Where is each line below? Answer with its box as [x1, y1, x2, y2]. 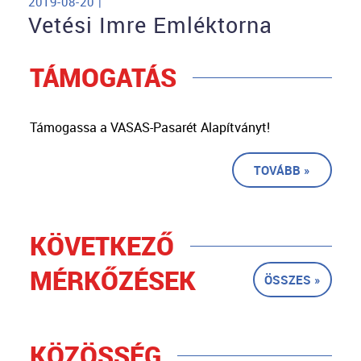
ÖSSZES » [263, 272, 321, 288]
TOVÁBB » [253, 162, 310, 179]
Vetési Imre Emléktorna [28, 10, 272, 40]
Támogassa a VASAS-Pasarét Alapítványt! [29, 118, 270, 137]
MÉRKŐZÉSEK [29, 263, 196, 298]
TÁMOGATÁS [29, 60, 176, 95]
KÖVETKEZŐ [29, 228, 174, 263]
